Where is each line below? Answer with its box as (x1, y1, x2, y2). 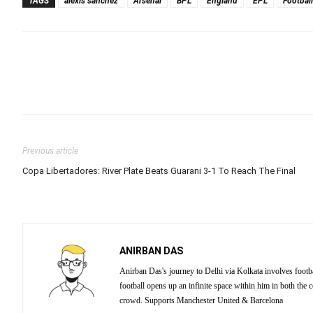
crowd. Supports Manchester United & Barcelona (119, 296, 283, 305)
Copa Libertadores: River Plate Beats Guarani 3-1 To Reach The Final (22, 166, 296, 176)
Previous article (22, 146, 78, 156)
